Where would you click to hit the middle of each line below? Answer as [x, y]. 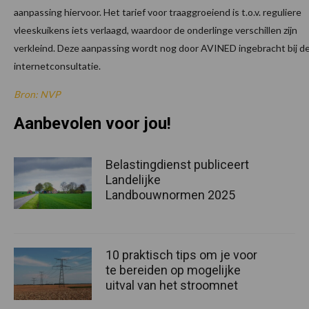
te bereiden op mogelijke [173, 270]
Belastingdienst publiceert [177, 164]
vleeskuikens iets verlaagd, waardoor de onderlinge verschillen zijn [156, 30]
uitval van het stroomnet [172, 286]
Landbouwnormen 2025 [170, 195]
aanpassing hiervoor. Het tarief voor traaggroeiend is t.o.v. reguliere [158, 12]
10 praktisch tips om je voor [181, 255]
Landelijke [133, 179]
